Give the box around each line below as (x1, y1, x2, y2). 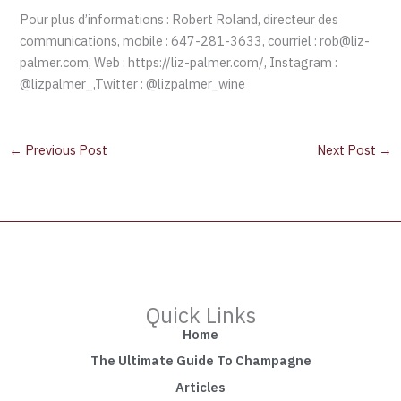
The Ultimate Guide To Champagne (90, 352, 311, 370)
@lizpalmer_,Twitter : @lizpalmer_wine (20, 75, 246, 93)
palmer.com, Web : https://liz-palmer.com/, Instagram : (20, 54, 338, 72)
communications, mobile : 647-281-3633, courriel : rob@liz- (20, 32, 371, 50)
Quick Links (145, 300, 256, 329)
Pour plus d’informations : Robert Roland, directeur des (20, 11, 339, 29)
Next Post (317, 141, 380, 159)
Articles (175, 378, 226, 396)
